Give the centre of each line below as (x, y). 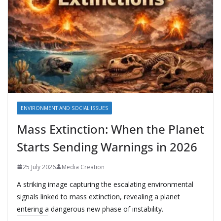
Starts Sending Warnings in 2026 (107, 147)
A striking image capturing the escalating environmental (105, 184)
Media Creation (83, 167)
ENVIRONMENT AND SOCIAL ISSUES (64, 108)
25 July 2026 (39, 167)
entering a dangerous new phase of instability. (90, 209)
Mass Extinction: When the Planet (110, 129)
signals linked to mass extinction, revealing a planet (98, 196)
